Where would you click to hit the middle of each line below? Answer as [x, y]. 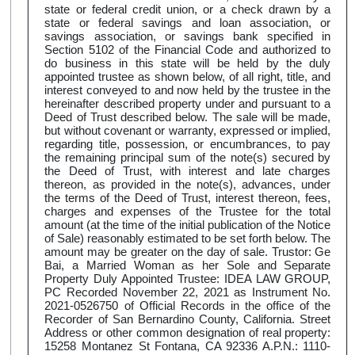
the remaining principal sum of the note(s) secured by [188, 158]
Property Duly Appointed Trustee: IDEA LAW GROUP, [188, 279]
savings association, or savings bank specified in [188, 36]
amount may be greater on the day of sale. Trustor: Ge [188, 252]
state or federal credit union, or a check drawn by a [188, 10]
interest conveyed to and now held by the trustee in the [188, 90]
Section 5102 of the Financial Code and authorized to [188, 50]
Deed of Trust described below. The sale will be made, [188, 117]
